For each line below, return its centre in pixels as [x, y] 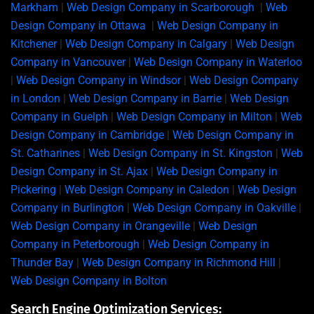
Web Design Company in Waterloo [218, 62]
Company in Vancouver [68, 62]
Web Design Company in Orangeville [100, 226]
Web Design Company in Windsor [98, 80]
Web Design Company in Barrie [145, 98]
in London [35, 98]
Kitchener [34, 44]
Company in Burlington [67, 208]
